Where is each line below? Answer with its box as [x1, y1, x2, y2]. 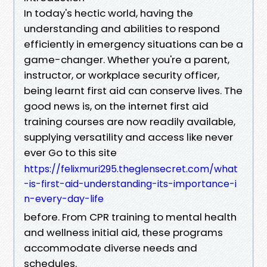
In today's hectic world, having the [24, 5, 193, 20]
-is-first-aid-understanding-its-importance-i [24, 176, 237, 191]
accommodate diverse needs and [24, 240, 197, 255]
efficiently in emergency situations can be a [24, 36, 243, 51]
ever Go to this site [24, 145, 117, 160]
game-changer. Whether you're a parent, [24, 52, 229, 67]
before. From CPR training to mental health [24, 209, 237, 224]
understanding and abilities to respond [24, 21, 220, 36]
